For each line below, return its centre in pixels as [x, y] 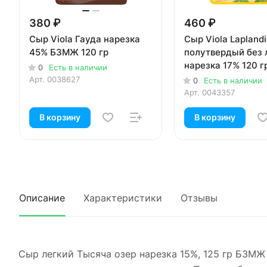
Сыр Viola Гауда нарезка [85, 39]
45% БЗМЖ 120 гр [69, 52]
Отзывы [199, 198]
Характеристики [123, 198]
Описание [42, 198]
